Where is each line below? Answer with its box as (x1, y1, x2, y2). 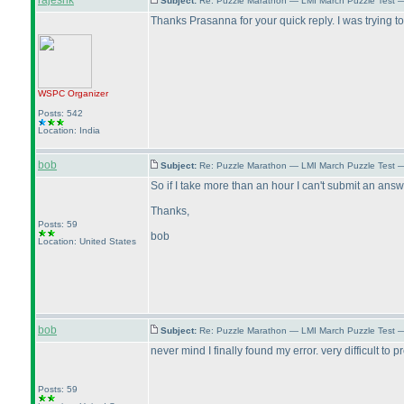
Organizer (65, 88, 108, 98)
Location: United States (38, 236, 136, 246)
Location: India (38, 125, 100, 135)
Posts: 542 (38, 108, 83, 118)
